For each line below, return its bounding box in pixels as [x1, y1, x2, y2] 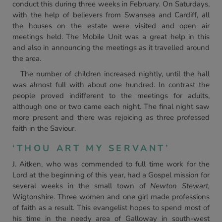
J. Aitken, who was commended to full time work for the [12, 159, 210, 169]
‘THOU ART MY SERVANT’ [12, 142, 170, 154]
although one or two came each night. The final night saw [12, 102, 210, 111]
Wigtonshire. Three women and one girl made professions [12, 192, 210, 202]
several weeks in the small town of [12, 181, 151, 191]
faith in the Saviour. [12, 123, 76, 133]
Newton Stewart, [150, 181, 210, 191]
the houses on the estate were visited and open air [12, 21, 210, 31]
